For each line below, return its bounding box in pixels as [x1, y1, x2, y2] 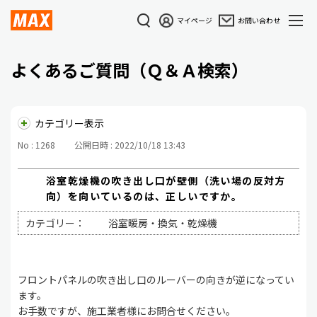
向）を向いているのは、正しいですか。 [46, 188, 243, 203]
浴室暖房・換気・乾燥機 [108, 215, 217, 230]
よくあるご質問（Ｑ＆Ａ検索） [11, 57, 248, 83]
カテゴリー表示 [35, 116, 104, 131]
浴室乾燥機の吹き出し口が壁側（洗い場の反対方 [46, 173, 286, 188]
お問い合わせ [238, 14, 280, 25]
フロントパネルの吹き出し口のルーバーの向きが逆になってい [18, 272, 294, 287]
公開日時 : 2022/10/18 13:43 [74, 138, 185, 151]
